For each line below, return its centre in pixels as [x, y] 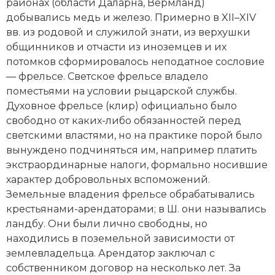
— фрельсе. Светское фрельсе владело [107, 76]
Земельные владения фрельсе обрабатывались [130, 194]
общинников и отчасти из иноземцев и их [116, 47]
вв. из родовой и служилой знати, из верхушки [128, 32]
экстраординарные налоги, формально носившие [137, 165]
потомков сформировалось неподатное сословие [135, 61]
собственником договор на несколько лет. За [123, 268]
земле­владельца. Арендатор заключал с [110, 253]
